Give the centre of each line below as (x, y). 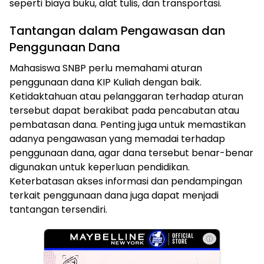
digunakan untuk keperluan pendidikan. (100, 167)
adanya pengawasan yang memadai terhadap (117, 139)
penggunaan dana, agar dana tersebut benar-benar (131, 153)
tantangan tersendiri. (58, 210)
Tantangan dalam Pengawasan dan (117, 31)
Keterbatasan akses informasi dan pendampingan (126, 181)
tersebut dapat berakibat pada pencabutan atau (124, 111)
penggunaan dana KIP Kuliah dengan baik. (105, 82)
